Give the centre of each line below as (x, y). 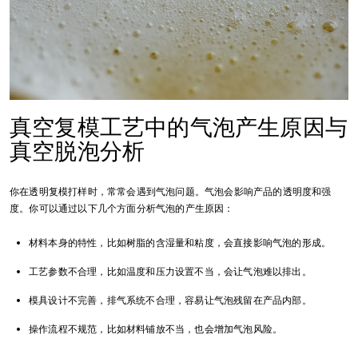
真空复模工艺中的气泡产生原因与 (179, 127)
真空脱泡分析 (78, 151)
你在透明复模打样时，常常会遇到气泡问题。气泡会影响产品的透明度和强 (171, 191)
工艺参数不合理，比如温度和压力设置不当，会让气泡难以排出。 (170, 271)
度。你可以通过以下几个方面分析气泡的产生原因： (122, 208)
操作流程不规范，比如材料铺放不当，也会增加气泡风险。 (156, 329)
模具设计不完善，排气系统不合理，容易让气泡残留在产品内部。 (170, 300)
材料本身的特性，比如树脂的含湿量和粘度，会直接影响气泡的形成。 (180, 243)
